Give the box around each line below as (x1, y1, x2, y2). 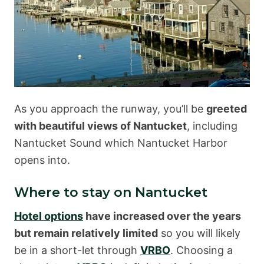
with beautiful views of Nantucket (14, 119, 187, 132)
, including (187, 119, 237, 132)
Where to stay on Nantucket (14, 184, 207, 200)
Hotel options (14, 209, 83, 222)
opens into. (14, 153, 70, 166)
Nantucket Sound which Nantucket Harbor (14, 136, 227, 149)
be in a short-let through (14, 243, 140, 256)
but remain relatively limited (14, 226, 158, 239)
